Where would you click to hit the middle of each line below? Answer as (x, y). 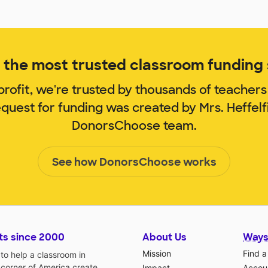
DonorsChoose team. (134, 125)
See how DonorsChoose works (134, 162)
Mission (157, 253)
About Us (165, 237)
